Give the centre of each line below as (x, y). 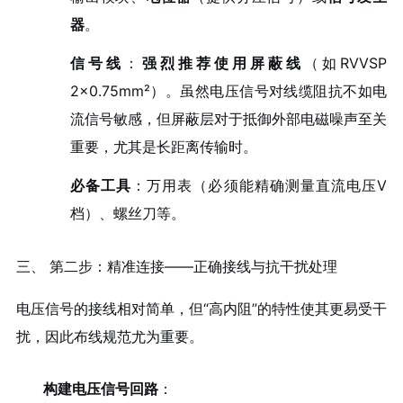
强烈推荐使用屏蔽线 (223, 63)
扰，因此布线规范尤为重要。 (109, 336)
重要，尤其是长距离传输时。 (163, 147)
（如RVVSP (346, 63)
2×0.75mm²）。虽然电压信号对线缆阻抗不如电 (228, 91)
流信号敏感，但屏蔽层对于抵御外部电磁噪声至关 (228, 119)
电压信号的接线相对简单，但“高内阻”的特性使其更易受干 (201, 308)
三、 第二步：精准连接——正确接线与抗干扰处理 (176, 266)
